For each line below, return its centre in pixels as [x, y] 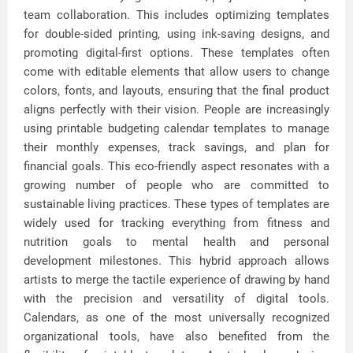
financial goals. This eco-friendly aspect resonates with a [176, 166]
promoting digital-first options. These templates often [176, 53]
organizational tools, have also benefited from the [176, 336]
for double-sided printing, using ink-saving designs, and [176, 34]
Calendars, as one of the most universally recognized [176, 318]
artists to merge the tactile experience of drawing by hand [176, 280]
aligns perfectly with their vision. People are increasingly [176, 110]
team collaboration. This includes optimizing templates [176, 15]
